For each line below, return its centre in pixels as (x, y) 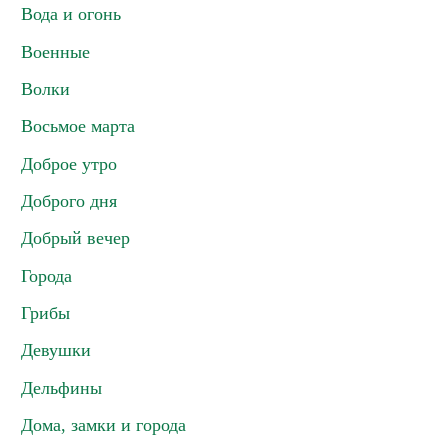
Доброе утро (69, 164)
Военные (55, 52)
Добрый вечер (75, 238)
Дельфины (61, 388)
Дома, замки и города (103, 425)
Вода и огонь (71, 14)
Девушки (56, 350)
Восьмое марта (78, 126)
